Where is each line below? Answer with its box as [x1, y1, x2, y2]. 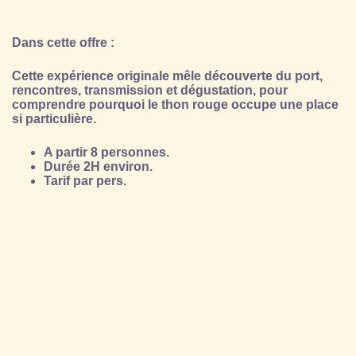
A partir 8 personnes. [44, 145, 169, 159]
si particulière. [12, 111, 96, 126]
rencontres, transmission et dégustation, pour [12, 83, 288, 97]
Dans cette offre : [12, 35, 114, 49]
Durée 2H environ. [44, 159, 153, 173]
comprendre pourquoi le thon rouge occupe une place [12, 97, 339, 111]
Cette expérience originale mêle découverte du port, [12, 68, 323, 83]
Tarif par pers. [44, 173, 126, 188]
